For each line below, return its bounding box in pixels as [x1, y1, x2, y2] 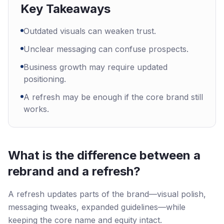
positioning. [23, 74, 66, 84]
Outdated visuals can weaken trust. [23, 26, 156, 36]
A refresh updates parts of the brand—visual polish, [8, 189, 206, 199]
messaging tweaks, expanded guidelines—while [8, 202, 185, 212]
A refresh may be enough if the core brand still [23, 92, 203, 102]
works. [23, 104, 49, 114]
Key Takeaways [20, 1, 110, 16]
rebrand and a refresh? [8, 164, 140, 178]
